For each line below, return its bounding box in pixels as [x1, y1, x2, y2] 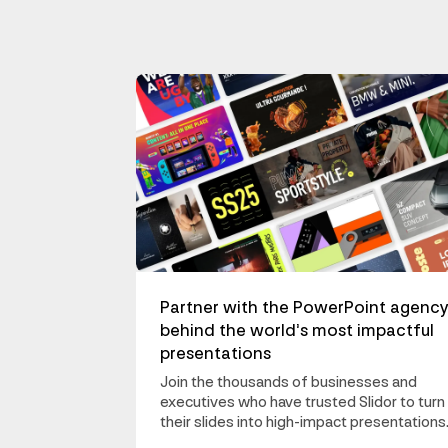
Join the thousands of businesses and [160, 373, 417, 393]
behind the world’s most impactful [160, 320, 434, 342]
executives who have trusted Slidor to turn [160, 393, 445, 413]
